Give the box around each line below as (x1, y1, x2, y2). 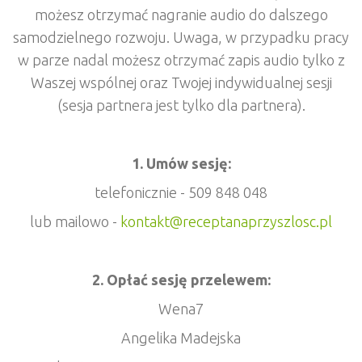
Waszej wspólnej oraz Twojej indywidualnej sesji (30, 74, 332, 91)
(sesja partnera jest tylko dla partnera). (57, 97, 305, 114)
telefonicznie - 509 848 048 (95, 184, 267, 201)
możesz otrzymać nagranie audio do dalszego (34, 6, 328, 23)
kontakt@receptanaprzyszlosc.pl (120, 213, 332, 230)
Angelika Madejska (121, 330, 241, 347)
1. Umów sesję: (131, 155, 231, 172)
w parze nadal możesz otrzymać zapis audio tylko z (17, 52, 345, 69)
